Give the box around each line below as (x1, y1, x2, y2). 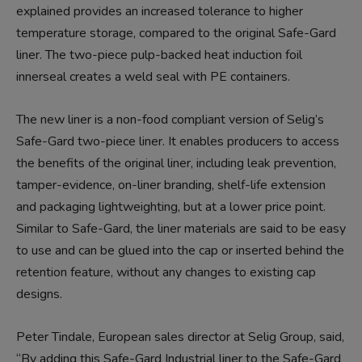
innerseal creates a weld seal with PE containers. (16, 68, 290, 86)
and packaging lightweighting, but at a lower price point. (16, 198, 326, 217)
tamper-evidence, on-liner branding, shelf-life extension (16, 176, 326, 195)
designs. (16, 285, 62, 304)
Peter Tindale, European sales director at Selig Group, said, (16, 328, 344, 347)
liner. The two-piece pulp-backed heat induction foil (16, 46, 302, 65)
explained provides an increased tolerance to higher (16, 2, 303, 21)
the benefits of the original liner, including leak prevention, (16, 154, 336, 173)
